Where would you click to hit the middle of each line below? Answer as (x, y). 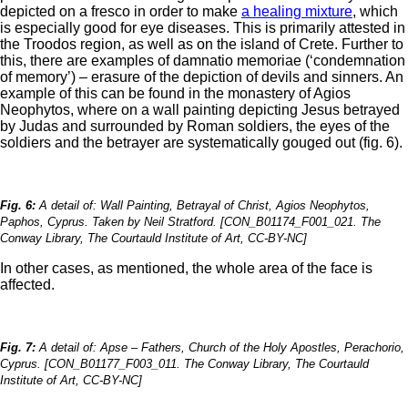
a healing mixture (297, 12)
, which (375, 12)
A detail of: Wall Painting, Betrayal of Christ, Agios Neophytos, (203, 206)
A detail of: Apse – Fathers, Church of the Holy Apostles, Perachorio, (220, 348)
